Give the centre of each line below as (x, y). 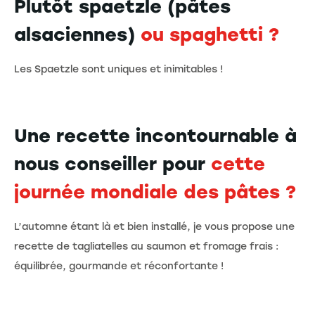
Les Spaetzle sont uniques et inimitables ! (118, 70)
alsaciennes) (77, 35)
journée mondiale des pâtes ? (155, 192)
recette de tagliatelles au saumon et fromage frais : (146, 247)
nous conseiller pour (112, 164)
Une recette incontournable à (155, 136)
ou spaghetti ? (210, 35)
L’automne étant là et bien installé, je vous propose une (154, 227)
